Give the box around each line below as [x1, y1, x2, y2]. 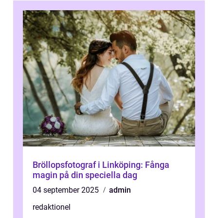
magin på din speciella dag [33, 170, 137, 180]
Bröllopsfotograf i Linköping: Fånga [33, 160, 169, 170]
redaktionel [33, 202, 71, 212]
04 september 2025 [33, 185, 101, 195]
